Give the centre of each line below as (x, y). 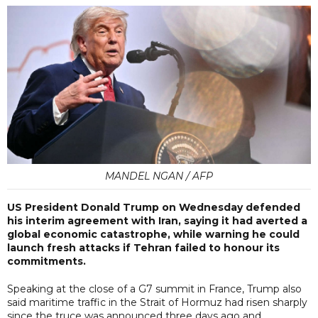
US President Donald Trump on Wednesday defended (154, 207)
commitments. (46, 261)
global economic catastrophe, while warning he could (153, 234)
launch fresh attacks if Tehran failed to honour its (143, 247)
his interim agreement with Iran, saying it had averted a (157, 220)
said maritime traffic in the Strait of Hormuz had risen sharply (157, 302)
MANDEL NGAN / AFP (159, 176)
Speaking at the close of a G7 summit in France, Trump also (154, 289)
